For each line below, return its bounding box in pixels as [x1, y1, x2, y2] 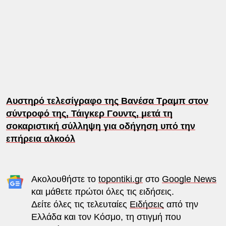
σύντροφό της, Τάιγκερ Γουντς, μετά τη [6, 108, 173, 119]
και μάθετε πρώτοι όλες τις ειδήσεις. [31, 186, 174, 197]
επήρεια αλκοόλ [6, 133, 75, 144]
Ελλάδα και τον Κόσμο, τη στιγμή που [31, 211, 181, 222]
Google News [161, 174, 216, 184]
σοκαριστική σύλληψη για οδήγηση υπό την [6, 121, 195, 131]
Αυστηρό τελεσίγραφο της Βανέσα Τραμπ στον [6, 95, 208, 106]
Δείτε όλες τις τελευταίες [31, 199, 130, 209]
